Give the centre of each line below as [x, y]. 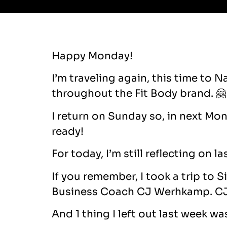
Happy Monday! [92, 56]
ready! [68, 131]
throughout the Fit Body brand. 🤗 [139, 94]
